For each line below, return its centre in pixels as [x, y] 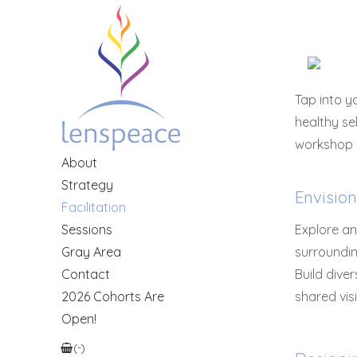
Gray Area [91, 251]
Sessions [86, 229]
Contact [85, 274]
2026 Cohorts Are [112, 296]
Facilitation [93, 207]
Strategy [87, 184]
